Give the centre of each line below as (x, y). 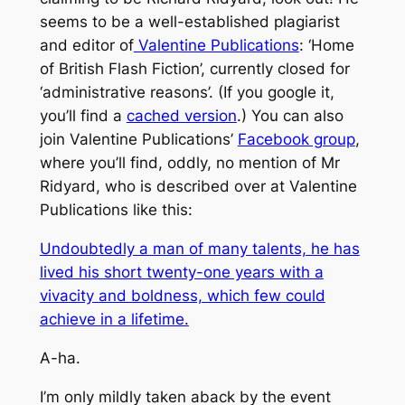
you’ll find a (83, 116)
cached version (181, 116)
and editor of (86, 46)
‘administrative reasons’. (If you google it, (187, 93)
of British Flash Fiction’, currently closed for (194, 69)
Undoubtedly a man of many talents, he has (199, 249)
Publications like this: (116, 210)
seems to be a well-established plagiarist (189, 22)
